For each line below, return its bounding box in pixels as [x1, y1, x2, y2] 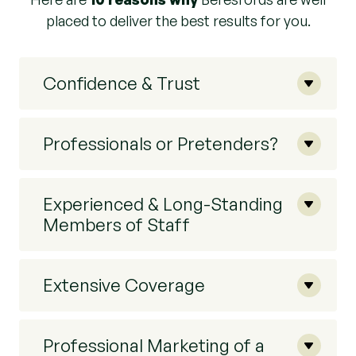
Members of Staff [43, 214, 190, 235]
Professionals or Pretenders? [43, 133, 278, 154]
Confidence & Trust [43, 72, 200, 94]
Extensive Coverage [43, 274, 205, 296]
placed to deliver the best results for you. [45, 12, 311, 29]
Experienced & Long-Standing [43, 193, 283, 215]
